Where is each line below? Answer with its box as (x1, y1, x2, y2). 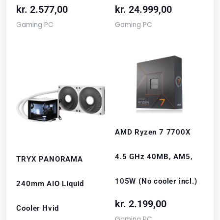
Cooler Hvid (16, 203, 59, 213)
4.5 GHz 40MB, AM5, (115, 152, 193, 162)
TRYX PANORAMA (16, 154, 83, 164)
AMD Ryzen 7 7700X (115, 128, 191, 137)
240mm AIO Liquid (16, 179, 84, 188)
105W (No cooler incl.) (115, 177, 197, 186)
